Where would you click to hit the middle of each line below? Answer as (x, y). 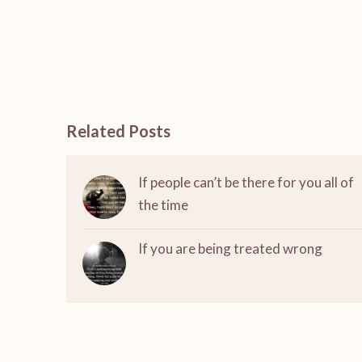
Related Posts (118, 131)
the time (163, 205)
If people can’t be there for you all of (246, 182)
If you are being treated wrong (230, 248)
